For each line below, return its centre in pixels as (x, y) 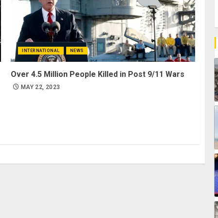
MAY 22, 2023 (41, 87)
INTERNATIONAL (41, 51)
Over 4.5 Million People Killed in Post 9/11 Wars (98, 74)
